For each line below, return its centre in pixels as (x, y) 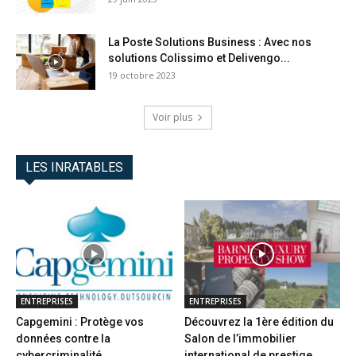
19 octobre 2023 (142, 75)
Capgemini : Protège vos (80, 321)
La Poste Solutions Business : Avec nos (210, 43)
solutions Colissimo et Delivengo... (199, 58)
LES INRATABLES (74, 168)
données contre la (63, 338)
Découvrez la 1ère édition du (259, 321)
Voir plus (172, 118)
